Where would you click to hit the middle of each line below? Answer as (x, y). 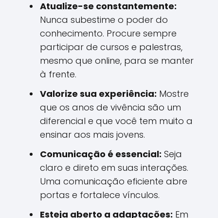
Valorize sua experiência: (98, 94)
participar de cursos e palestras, (111, 47)
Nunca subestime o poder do (104, 20)
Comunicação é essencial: (101, 154)
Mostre (173, 94)
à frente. (58, 74)
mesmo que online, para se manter (117, 61)
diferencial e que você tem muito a (116, 121)
